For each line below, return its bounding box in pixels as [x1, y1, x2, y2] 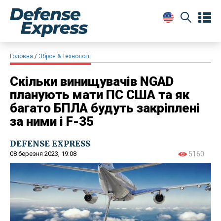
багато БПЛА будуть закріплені [10, 100, 200, 115]
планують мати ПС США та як [10, 87, 189, 102]
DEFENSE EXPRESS [10, 138, 90, 148]
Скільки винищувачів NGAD [10, 74, 174, 89]
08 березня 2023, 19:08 [10, 149, 76, 157]
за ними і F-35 [10, 113, 94, 129]
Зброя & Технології [38, 52, 91, 60]
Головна [10, 52, 33, 60]
